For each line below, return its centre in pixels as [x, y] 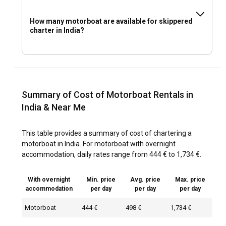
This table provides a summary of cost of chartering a [107, 133]
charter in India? [57, 31]
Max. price [190, 180]
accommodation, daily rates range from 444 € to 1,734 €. [111, 155]
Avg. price [145, 180]
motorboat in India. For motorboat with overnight [99, 144]
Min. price [101, 180]
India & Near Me [54, 107]
